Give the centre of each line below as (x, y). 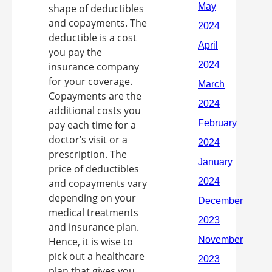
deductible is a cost (93, 38)
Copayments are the (95, 96)
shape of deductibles (96, 8)
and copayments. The (98, 23)
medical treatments (93, 212)
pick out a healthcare (97, 256)
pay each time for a (92, 125)
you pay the (75, 52)
